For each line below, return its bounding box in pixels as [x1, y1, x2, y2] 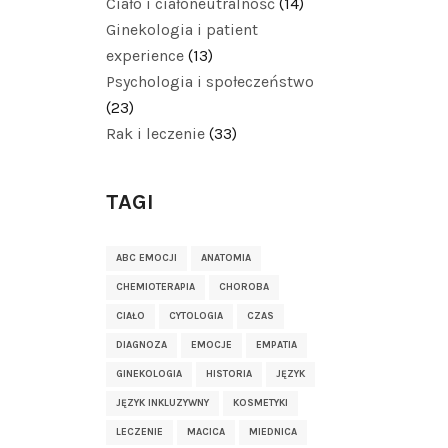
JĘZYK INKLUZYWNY [116, 397, 209, 409]
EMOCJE [191, 339, 232, 351]
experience [106, 46, 184, 65]
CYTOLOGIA [169, 310, 223, 322]
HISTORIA [206, 368, 252, 380]
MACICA [187, 426, 225, 438]
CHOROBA [219, 281, 269, 293]
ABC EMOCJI [116, 252, 177, 264]
